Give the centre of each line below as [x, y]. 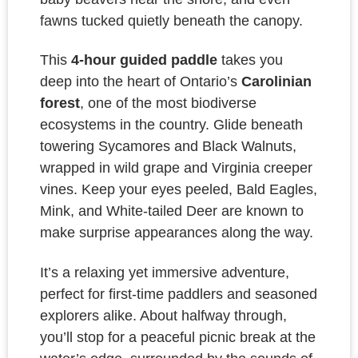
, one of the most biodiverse [168, 103]
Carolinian [276, 82]
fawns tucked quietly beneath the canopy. [171, 21]
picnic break [237, 337]
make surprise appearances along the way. [177, 233]
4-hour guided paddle [144, 60]
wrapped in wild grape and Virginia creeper [176, 168]
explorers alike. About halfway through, [163, 315]
